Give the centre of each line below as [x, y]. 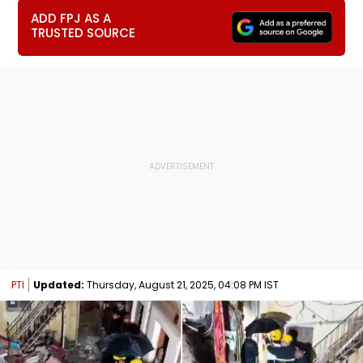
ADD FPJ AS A [71, 18]
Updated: [59, 284]
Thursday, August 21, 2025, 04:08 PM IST [181, 284]
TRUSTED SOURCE [83, 33]
